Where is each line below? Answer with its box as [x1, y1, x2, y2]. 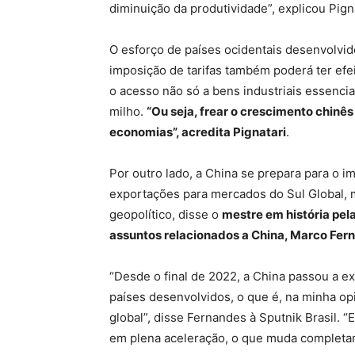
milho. [109, 104, 147, 119]
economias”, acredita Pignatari [109, 124, 286, 139]
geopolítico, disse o [109, 207, 222, 222]
